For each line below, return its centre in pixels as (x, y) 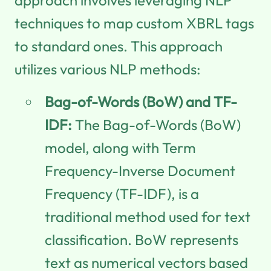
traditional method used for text (148, 216)
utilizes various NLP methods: (108, 69)
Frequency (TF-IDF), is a (122, 193)
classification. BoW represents (142, 239)
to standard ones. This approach (119, 46)
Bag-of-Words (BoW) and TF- (141, 101)
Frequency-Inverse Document (140, 170)
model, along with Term (120, 147)
